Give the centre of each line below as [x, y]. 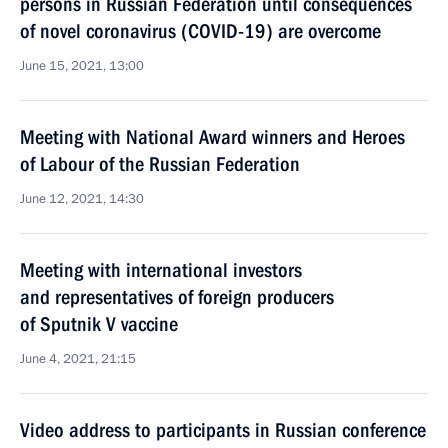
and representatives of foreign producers [177, 297]
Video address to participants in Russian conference [223, 430]
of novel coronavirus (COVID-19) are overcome [200, 31]
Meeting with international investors [161, 270]
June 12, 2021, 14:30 [82, 199]
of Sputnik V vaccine [99, 324]
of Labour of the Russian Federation [160, 164]
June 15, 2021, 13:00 [82, 66]
